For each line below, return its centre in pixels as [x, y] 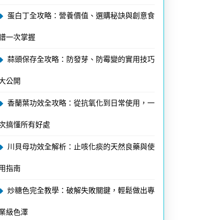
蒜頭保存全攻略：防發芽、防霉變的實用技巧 [81, 59]
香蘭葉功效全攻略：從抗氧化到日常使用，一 [81, 103]
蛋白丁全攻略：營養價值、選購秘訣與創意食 [81, 15]
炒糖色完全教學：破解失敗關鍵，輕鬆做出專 [81, 190]
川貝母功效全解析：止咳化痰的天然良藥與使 [81, 147]
